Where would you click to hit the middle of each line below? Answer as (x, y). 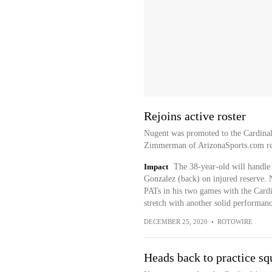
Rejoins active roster (195, 116)
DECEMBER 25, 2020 (175, 222)
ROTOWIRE (235, 222)
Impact (156, 167)
